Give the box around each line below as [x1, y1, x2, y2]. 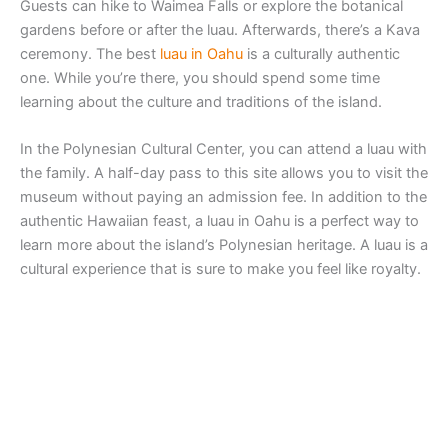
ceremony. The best [20, 44, 160, 63]
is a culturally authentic [243, 44, 400, 63]
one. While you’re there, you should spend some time [20, 68, 380, 87]
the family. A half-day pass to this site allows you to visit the [20, 163, 428, 182]
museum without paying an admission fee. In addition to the [20, 187, 427, 206]
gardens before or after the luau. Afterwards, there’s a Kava [20, 20, 420, 39]
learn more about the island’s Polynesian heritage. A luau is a [20, 235, 428, 254]
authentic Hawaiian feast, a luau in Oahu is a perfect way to [20, 211, 419, 230]
